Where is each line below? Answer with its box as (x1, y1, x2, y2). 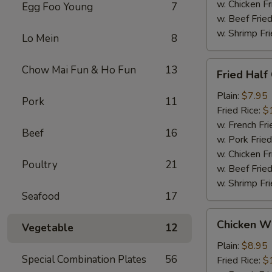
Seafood (22, 189, 59, 203)
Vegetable (22, 221, 73, 235)
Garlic (206, 253, 229, 266)
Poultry (22, 158, 58, 172)
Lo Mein (22, 32, 59, 46)
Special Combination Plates (22, 253, 146, 267)
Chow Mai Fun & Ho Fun (22, 63, 136, 77)
